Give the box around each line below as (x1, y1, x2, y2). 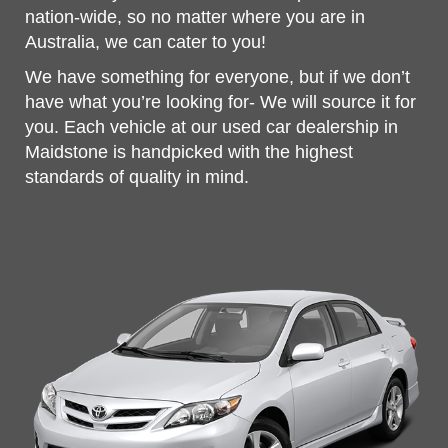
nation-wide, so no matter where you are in (25, 7, 365, 27)
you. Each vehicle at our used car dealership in (25, 117, 398, 137)
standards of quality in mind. (25, 167, 249, 187)
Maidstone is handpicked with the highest (25, 142, 353, 162)
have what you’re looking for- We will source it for (25, 92, 416, 112)
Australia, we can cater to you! (25, 32, 266, 52)
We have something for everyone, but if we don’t (25, 67, 410, 87)
